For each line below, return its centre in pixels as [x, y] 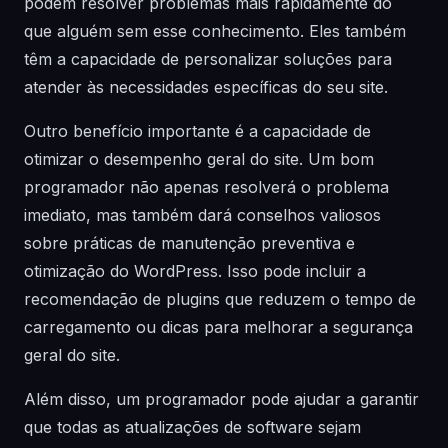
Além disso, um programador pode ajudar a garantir [221, 399]
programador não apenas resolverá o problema [206, 187]
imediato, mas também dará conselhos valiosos [202, 215]
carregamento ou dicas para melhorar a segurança [218, 327]
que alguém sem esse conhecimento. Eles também [215, 31]
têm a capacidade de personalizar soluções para [208, 59]
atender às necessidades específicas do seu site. [206, 87]
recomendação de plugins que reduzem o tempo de [220, 299]
